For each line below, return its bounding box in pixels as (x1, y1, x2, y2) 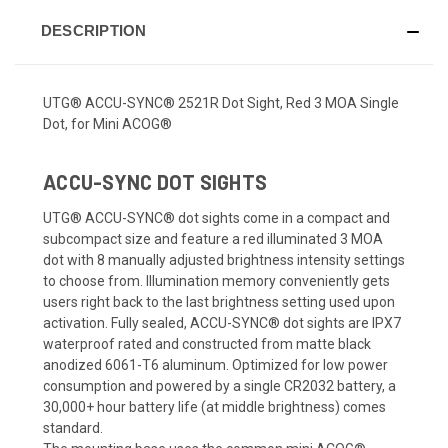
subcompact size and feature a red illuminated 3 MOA (43, 230, 383, 247)
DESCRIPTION (40, 21, 147, 39)
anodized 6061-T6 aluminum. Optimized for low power (43, 356, 388, 373)
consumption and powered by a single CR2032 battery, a (43, 377, 396, 394)
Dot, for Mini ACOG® (43, 115, 172, 132)
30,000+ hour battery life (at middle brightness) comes (43, 398, 386, 415)
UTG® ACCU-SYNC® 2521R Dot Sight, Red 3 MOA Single (43, 94, 399, 111)
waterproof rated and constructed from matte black (43, 335, 371, 352)
